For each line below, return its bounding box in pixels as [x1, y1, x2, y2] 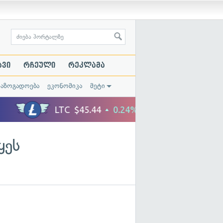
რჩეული [23, 61, 55, 69]
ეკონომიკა [47, 82, 82, 90]
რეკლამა [68, 61, 105, 69]
